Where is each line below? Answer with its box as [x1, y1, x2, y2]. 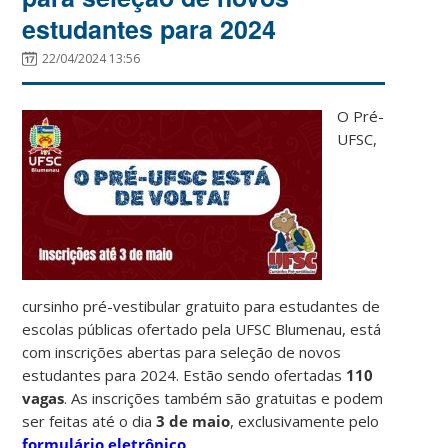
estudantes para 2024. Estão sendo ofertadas [22, 364, 347, 385]
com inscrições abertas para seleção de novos [22, 341, 342, 362]
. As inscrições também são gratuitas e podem [64, 387, 384, 408]
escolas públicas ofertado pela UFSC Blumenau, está [22, 318, 382, 339]
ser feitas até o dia [22, 410, 157, 431]
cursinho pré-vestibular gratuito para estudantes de [22, 295, 381, 316]
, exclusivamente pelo [230, 410, 380, 431]
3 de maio [156, 410, 231, 431]
